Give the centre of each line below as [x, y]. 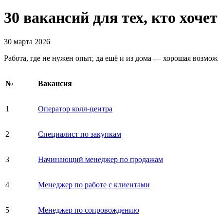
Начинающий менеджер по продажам [100, 159]
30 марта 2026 [27, 41]
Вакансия [55, 83]
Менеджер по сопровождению [89, 210]
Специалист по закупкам [80, 134]
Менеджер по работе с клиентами [94, 184]
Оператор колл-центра [75, 109]
